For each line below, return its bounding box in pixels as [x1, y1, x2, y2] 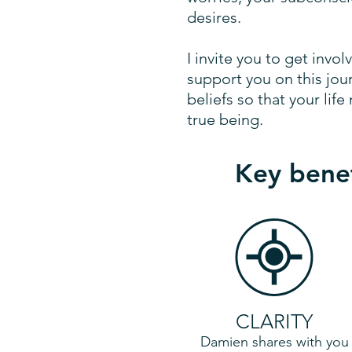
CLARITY [236, 310, 313, 333]
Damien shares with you [200, 333, 349, 350]
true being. [187, 110, 263, 129]
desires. [187, 8, 241, 27]
